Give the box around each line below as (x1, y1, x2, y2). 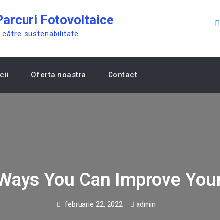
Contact (108, 70, 137, 79)
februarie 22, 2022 (65, 200, 123, 209)
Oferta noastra (30, 70, 86, 79)
